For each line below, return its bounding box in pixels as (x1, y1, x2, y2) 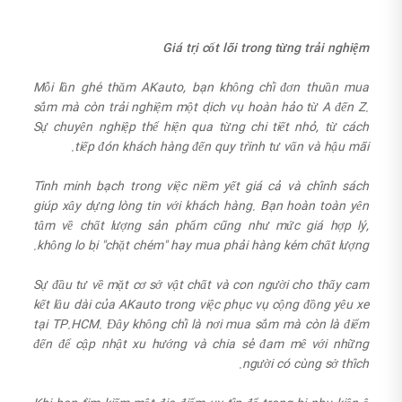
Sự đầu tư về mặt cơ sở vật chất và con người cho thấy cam (33, 275, 369, 296)
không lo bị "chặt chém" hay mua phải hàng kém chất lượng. (37, 236, 369, 257)
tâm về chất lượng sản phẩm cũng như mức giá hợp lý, (33, 216, 369, 237)
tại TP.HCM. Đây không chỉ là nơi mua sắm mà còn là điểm (33, 315, 369, 336)
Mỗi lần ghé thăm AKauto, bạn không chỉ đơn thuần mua (33, 78, 369, 99)
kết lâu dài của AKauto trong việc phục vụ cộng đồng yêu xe (33, 295, 369, 316)
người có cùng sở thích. (242, 354, 369, 375)
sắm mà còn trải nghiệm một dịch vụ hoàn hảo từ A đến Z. (33, 98, 369, 118)
